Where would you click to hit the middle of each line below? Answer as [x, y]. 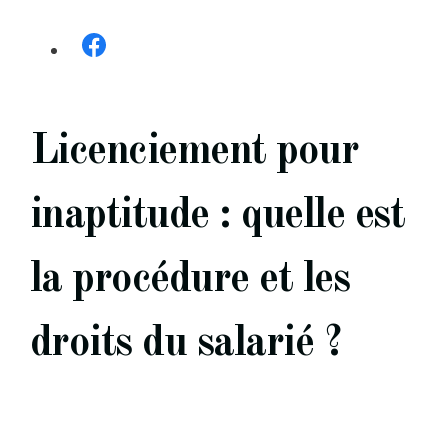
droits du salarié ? [186, 343]
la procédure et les [189, 279]
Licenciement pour [194, 151]
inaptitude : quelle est [217, 215]
